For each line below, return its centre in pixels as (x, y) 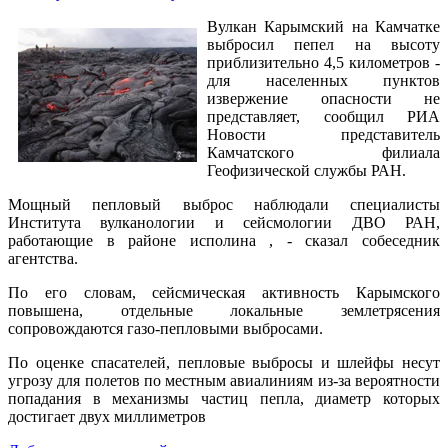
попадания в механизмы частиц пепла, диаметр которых (224, 399)
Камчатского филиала (323, 153)
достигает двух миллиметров (107, 417)
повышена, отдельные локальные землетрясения (224, 311)
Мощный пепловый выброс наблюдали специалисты (224, 205)
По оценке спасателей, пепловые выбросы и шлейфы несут (224, 363)
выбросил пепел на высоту (323, 45)
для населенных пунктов (323, 81)
